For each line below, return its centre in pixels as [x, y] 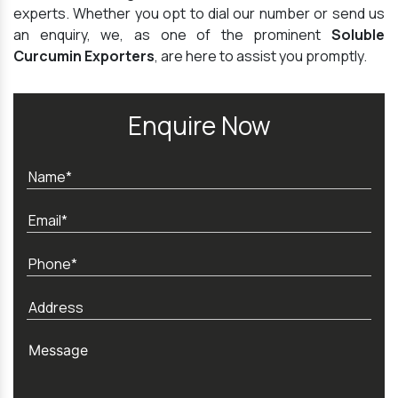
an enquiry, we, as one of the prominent [172, 35]
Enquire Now [199, 126]
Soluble [358, 35]
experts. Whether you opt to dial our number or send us [199, 14]
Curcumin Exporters [84, 56]
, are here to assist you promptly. [261, 56]
